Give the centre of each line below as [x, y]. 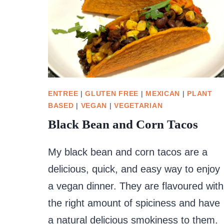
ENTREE [63, 93]
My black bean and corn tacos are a [128, 152]
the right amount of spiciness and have [134, 203]
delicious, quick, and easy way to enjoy [134, 169]
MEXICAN [163, 93]
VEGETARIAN [138, 105]
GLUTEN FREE [112, 93]
